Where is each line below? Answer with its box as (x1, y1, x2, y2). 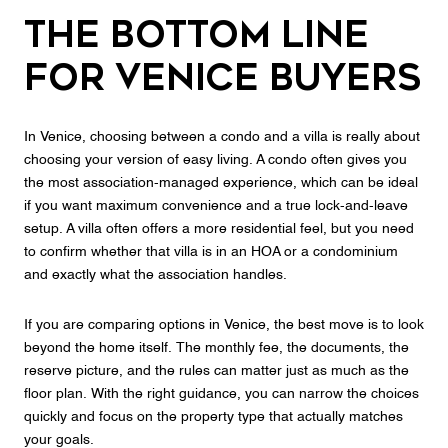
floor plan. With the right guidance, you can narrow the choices (24, 386, 419, 401)
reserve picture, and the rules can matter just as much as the (24, 363, 409, 378)
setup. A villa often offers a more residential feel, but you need (24, 222, 414, 237)
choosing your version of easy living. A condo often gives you (24, 153, 407, 168)
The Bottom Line (24, 13, 369, 56)
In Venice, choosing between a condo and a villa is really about (24, 130, 420, 145)
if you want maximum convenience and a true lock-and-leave (24, 199, 408, 214)
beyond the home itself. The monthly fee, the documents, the (24, 340, 409, 355)
